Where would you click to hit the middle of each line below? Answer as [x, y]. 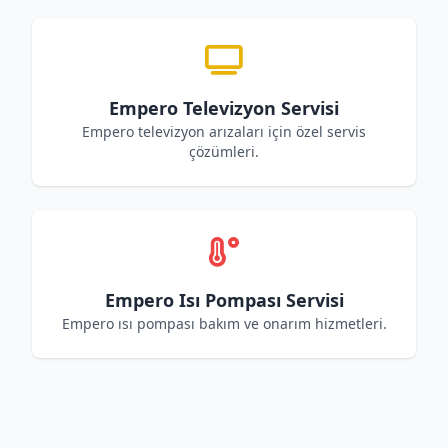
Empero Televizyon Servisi [224, 108]
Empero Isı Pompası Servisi [224, 300]
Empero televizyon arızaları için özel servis [224, 131]
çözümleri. [224, 151]
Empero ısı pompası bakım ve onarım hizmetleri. [224, 323]
